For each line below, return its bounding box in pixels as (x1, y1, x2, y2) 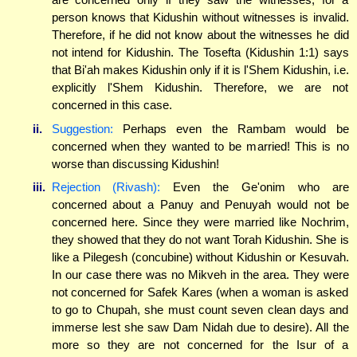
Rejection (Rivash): (51, 180, 161, 194)
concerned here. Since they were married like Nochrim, (51, 215, 349, 229)
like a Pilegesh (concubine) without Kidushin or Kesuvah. (51, 250, 349, 265)
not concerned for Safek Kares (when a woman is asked (51, 285, 349, 300)
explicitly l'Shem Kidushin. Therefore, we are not (51, 80, 349, 95)
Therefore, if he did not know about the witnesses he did (51, 28, 349, 42)
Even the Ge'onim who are (160, 180, 349, 194)
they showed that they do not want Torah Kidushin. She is (51, 233, 349, 247)
